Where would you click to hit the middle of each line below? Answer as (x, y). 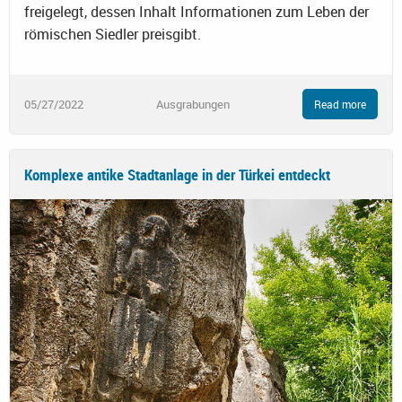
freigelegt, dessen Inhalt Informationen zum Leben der (197, 12)
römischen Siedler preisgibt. (113, 35)
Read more (340, 105)
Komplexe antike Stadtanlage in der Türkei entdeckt (177, 175)
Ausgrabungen (193, 104)
